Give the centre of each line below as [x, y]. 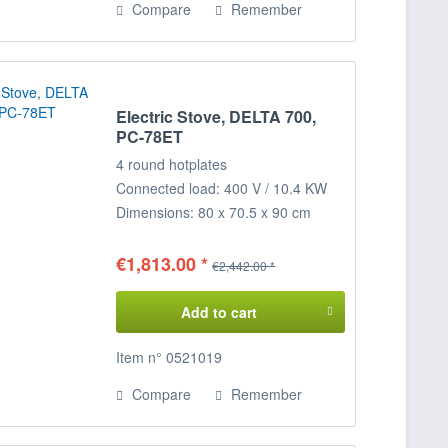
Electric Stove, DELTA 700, [216, 116]
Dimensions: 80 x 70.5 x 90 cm [214, 211]
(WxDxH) [145, 235]
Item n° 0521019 [169, 356]
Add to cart [218, 311]
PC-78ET [150, 136]
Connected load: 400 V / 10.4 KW [222, 187]
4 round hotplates [174, 163]
